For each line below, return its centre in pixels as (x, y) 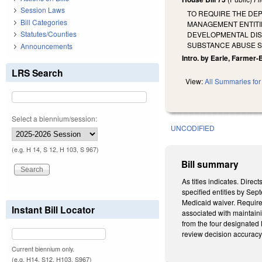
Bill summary (210, 164)
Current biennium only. (43, 249)
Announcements (46, 46)
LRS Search (37, 73)
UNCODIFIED (193, 128)
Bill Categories (44, 22)
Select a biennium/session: (54, 118)
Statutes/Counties (49, 34)
